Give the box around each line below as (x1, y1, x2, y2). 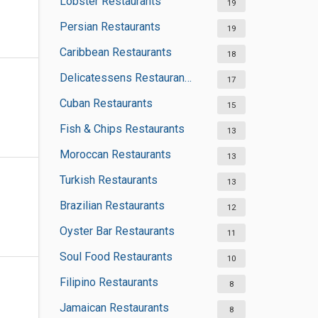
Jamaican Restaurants (59, 301, 169, 314)
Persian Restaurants (59, 20, 160, 33)
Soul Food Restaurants (59, 250, 172, 263)
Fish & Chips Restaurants (59, 122, 185, 136)
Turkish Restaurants (59, 173, 158, 187)
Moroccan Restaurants (59, 148, 171, 161)
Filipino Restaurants (59, 275, 158, 289)
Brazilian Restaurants (59, 199, 165, 212)
